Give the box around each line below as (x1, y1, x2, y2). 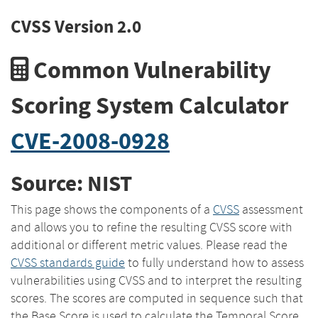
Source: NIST (11, 169, 132, 199)
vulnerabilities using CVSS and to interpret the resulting (11, 272, 302, 288)
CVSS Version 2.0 (11, 14, 141, 39)
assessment (239, 201, 303, 217)
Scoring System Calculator (11, 89, 289, 121)
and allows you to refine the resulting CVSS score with (11, 219, 292, 235)
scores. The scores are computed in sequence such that (11, 290, 303, 306)
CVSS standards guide (11, 254, 125, 270)
